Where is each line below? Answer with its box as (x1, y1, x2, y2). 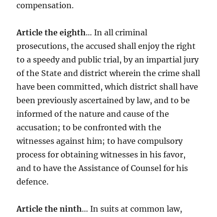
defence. (16, 176, 49, 186)
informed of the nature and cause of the (16, 108, 170, 119)
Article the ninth (16, 203, 82, 214)
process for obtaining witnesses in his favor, (16, 149, 186, 159)
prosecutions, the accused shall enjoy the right (16, 41, 196, 51)
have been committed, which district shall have (16, 81, 199, 92)
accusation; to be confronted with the (16, 122, 162, 132)
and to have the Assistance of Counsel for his (16, 163, 188, 173)
